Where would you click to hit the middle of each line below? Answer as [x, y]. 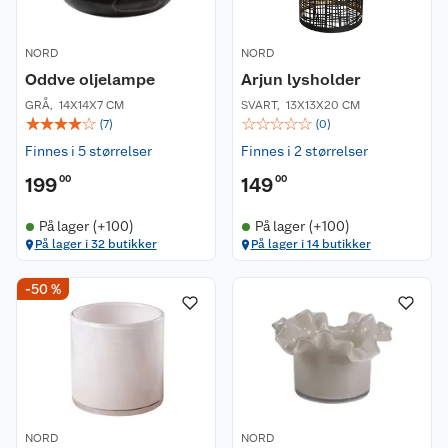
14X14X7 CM [91, 105]
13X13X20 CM [323, 105]
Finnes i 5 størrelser [88, 151]
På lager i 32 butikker [95, 244]
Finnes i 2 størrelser [304, 151]
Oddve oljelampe [90, 79]
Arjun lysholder [301, 79]
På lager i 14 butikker [310, 244]
